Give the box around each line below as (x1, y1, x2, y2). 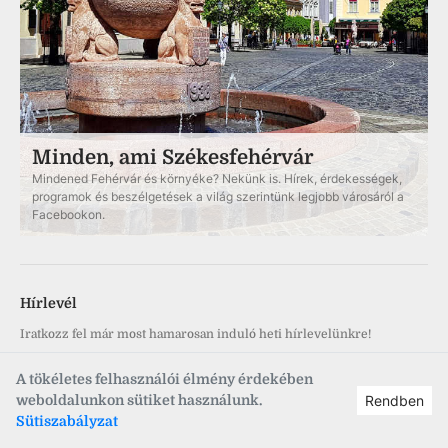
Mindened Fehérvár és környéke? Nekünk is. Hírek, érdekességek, (32, 171, 402, 186)
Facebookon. (32, 207, 105, 222)
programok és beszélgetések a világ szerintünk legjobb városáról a (32, 189, 404, 204)
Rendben (365, 392, 424, 409)
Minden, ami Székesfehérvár (32, 146, 313, 169)
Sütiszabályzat (16, 413, 118, 429)
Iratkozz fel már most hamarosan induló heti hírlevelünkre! (20, 327, 371, 341)
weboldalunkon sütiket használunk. (16, 392, 262, 408)
